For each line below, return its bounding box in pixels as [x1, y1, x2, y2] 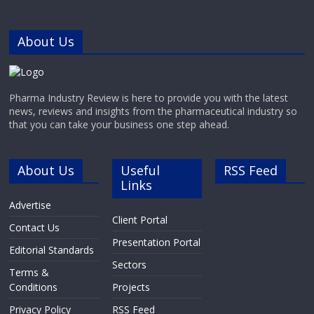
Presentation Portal [112, 235, 201, 249]
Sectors [112, 257, 147, 271]
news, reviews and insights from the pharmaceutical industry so [9, 104, 298, 118]
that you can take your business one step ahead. [9, 117, 230, 131]
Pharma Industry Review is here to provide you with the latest [9, 90, 289, 104]
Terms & [9, 265, 50, 279]
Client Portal [112, 212, 168, 226]
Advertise [9, 198, 52, 212]
